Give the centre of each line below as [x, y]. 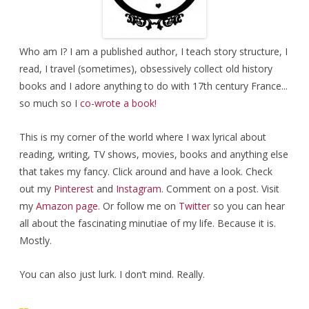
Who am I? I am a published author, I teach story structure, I [153, 51]
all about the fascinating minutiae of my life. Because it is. [148, 223]
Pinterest [74, 188]
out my [37, 188]
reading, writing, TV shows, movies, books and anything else [154, 154]
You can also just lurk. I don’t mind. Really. [112, 274]
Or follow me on [139, 206]
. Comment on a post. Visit [220, 188]
